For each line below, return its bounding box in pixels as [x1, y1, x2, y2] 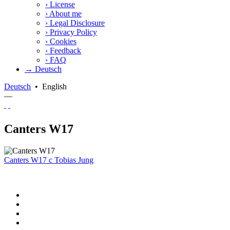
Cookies [48, 36, 76, 46]
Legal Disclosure [48, 18, 105, 27]
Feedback [48, 46, 81, 55]
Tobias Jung [52, 155, 93, 164]
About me [48, 9, 82, 18]
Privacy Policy [48, 27, 97, 36]
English [42, 82, 67, 91]
